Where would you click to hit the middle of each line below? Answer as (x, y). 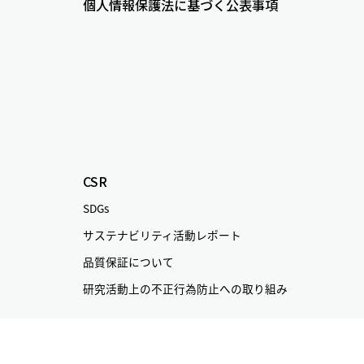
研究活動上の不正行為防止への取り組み (185, 289)
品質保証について (128, 262)
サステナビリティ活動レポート (162, 235)
